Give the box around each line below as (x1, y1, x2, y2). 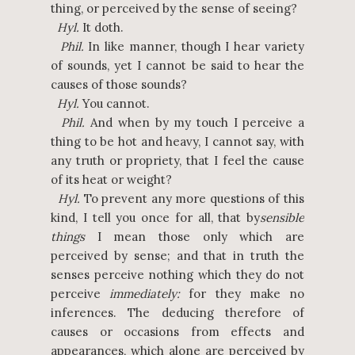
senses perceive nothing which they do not (51, 267, 304, 282)
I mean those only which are (85, 229, 304, 244)
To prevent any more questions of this (80, 191, 305, 206)
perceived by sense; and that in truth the (51, 248, 304, 263)
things (51, 229, 85, 244)
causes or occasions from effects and (51, 324, 304, 339)
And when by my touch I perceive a (85, 115, 305, 130)
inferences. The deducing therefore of (51, 305, 304, 320)
